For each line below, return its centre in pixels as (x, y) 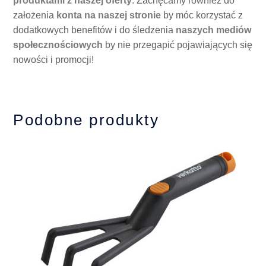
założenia (35, 15)
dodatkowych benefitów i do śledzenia (95, 30)
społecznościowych (58, 45)
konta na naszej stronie (109, 15)
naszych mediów (214, 30)
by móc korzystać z (202, 15)
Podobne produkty (86, 120)
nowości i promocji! (54, 60)
